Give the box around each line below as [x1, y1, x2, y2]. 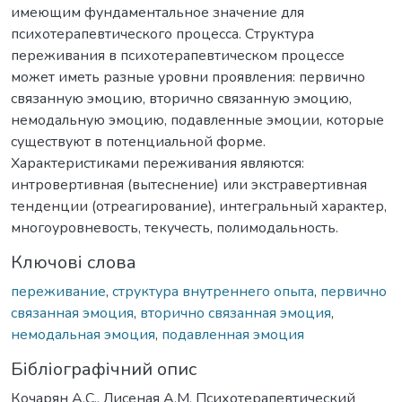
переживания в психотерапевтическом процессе [11, 45, 345, 66]
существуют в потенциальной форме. [11, 131, 266, 152]
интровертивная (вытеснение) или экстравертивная [11, 174, 367, 195]
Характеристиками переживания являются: [11, 153, 304, 173]
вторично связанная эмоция [140, 302, 331, 323]
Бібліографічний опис [11, 356, 197, 381]
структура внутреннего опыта [112, 281, 314, 301]
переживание [11, 281, 106, 301]
